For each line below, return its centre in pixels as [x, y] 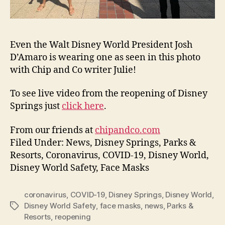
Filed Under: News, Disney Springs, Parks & [103, 143]
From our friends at [52, 130]
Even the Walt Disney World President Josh [101, 45]
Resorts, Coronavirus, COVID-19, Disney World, [109, 155]
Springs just [36, 106]
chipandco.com [128, 130]
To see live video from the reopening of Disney [109, 94]
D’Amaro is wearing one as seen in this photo [105, 57]
